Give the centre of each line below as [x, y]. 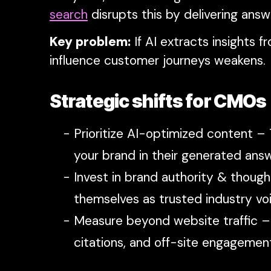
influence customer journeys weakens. [158, 60]
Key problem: [90, 41]
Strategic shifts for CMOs [158, 101]
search [69, 14]
